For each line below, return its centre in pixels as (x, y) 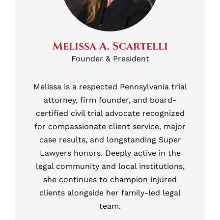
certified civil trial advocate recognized (110, 113)
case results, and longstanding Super (110, 139)
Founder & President (110, 58)
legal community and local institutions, (110, 166)
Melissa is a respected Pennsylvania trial (110, 86)
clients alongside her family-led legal (110, 192)
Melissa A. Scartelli (110, 46)
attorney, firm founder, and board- (110, 100)
